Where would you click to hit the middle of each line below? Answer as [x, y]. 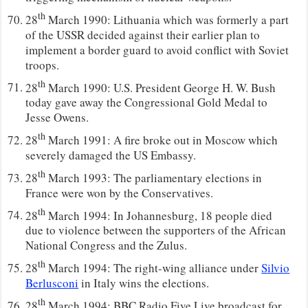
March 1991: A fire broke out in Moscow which [162, 140]
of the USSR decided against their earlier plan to [143, 34]
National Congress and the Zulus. [107, 245]
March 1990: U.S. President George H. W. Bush [161, 87]
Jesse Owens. [57, 118]
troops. [43, 65]
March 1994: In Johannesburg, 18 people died [159, 215]
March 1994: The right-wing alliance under [154, 267]
